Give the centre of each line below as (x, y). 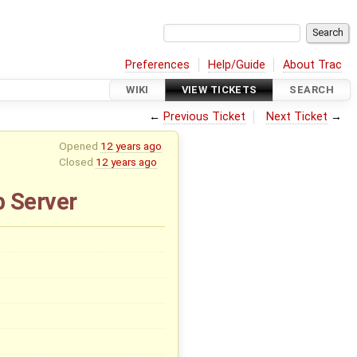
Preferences (158, 65)
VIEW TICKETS (219, 90)
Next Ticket (297, 116)
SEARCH (312, 90)
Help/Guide (236, 65)
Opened (79, 145)
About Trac (313, 65)
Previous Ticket (204, 116)
